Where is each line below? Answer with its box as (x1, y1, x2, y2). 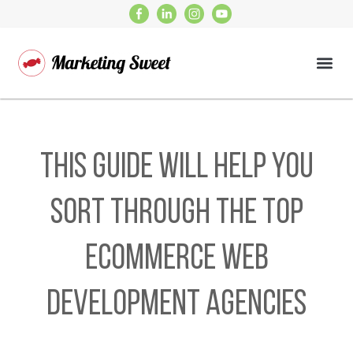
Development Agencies (46, 288, 307, 323)
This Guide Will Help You (39, 150, 314, 186)
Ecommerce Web (84, 242, 269, 277)
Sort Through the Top (50, 196, 303, 232)
